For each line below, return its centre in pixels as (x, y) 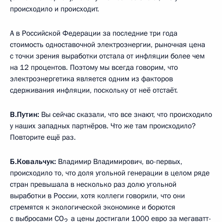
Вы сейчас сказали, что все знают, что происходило (126, 114)
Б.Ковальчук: (33, 161)
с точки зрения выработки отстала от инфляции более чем (107, 56)
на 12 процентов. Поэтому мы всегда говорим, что (94, 67)
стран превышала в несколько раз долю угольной (93, 184)
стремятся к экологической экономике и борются (93, 207)
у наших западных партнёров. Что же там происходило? (103, 126)
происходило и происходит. (55, 9)
